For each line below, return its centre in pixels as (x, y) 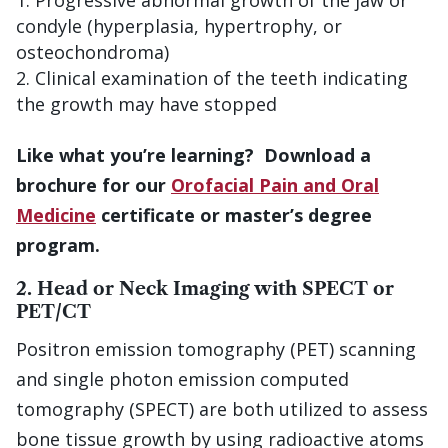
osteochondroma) (92, 52)
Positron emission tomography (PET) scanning (216, 349)
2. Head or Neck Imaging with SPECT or (205, 289)
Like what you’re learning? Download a (193, 155)
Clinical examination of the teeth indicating (221, 78)
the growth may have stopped (146, 104)
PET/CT (53, 312)
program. (58, 245)
